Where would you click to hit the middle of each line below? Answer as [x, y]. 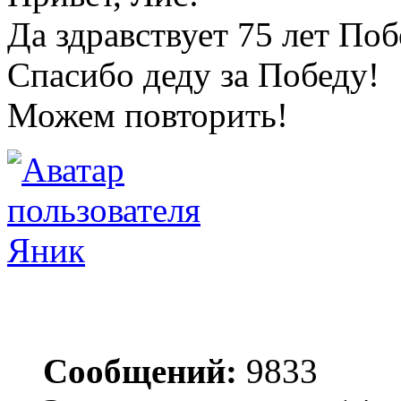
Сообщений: [140, 371]
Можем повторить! [148, 115]
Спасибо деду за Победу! [193, 74]
